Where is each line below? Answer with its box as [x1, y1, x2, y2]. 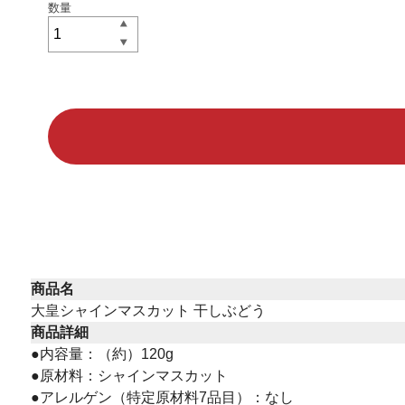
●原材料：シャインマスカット [30, 368, 228, 384]
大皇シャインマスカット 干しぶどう [30, 303, 266, 319]
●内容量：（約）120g [30, 346, 174, 363]
